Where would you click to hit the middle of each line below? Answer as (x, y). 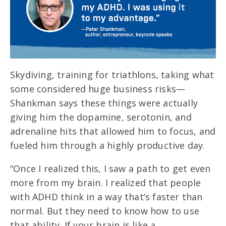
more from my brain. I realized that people (106, 182)
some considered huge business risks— (98, 89)
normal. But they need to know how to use (105, 211)
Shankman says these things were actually (104, 103)
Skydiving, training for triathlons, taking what (112, 74)
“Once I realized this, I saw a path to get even (110, 168)
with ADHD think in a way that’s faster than (106, 196)
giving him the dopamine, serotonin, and (101, 117)
